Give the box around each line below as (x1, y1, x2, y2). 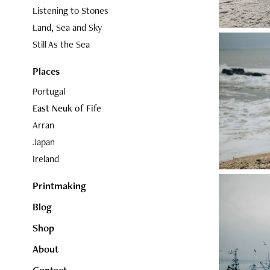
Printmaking (32, 179, 86, 192)
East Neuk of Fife (32, 102, 101, 115)
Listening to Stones (32, 4, 108, 17)
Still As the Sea (32, 38, 90, 51)
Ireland (32, 152, 59, 165)
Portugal (32, 85, 65, 98)
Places (32, 64, 60, 78)
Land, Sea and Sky (32, 21, 102, 34)
